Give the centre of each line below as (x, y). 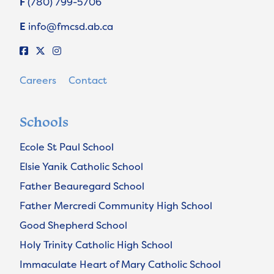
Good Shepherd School (73, 225)
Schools (44, 122)
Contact (88, 80)
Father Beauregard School (82, 186)
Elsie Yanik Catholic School (81, 167)
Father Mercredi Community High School (116, 206)
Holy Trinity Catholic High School (96, 245)
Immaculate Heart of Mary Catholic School (120, 265)
